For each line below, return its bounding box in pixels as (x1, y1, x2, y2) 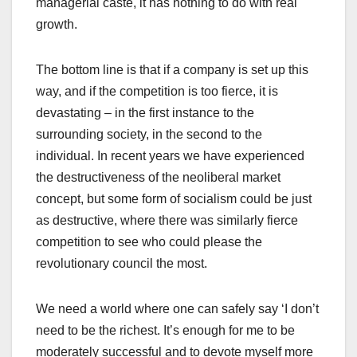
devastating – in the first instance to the (36, 106, 254, 120)
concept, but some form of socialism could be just (36, 192, 312, 206)
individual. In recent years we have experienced (36, 149, 304, 163)
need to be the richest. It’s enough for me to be (36, 324, 295, 338)
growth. (36, 18, 77, 32)
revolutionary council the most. (36, 257, 207, 271)
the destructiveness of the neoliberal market (36, 171, 280, 185)
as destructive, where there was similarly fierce (36, 214, 298, 228)
